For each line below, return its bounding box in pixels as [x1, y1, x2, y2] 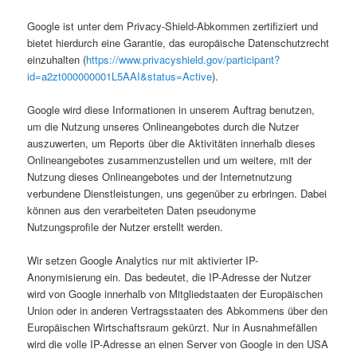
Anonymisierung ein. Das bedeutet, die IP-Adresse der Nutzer [27, 269, 312, 285]
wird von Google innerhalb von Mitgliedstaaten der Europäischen [27, 286, 324, 302]
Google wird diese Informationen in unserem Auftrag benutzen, [27, 101, 316, 117]
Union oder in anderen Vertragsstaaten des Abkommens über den [27, 303, 328, 319]
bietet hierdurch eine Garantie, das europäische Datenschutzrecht [27, 34, 330, 50]
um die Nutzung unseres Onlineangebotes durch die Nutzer [27, 118, 300, 134]
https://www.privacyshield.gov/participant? [86, 51, 280, 67]
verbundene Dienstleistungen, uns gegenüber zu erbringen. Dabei [27, 185, 328, 201]
